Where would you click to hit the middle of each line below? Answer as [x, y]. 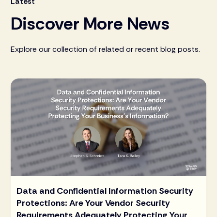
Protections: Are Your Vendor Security [93, 203]
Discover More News [90, 23]
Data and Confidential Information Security [105, 191]
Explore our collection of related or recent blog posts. [106, 49]
